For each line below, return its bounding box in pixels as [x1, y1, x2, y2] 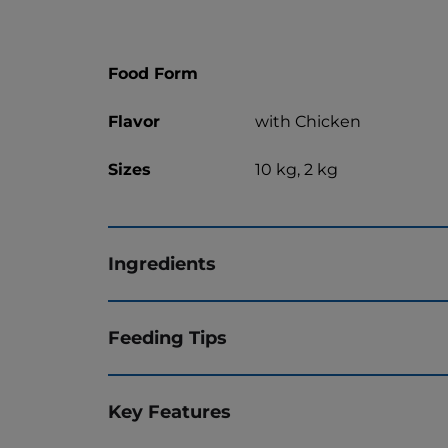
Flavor [108, 112, 160, 132]
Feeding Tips [108, 326, 227, 350]
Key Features [108, 400, 231, 424]
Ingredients [108, 252, 216, 276]
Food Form [108, 64, 198, 84]
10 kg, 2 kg [254, 160, 338, 180]
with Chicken [254, 112, 361, 132]
